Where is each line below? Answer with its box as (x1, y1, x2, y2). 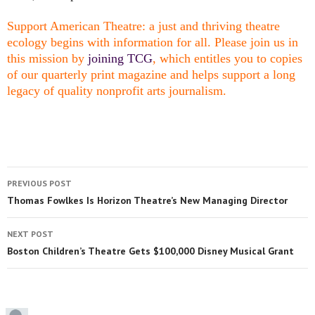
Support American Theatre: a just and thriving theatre (7, 18, 280, 33)
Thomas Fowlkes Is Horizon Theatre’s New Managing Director (7, 193, 288, 207)
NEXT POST (7, 228, 53, 239)
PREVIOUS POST (7, 177, 72, 188)
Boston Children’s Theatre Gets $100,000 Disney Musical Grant (7, 244, 294, 257)
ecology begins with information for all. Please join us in (7, 34, 298, 49)
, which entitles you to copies (153, 51, 302, 65)
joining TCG (88, 51, 153, 65)
